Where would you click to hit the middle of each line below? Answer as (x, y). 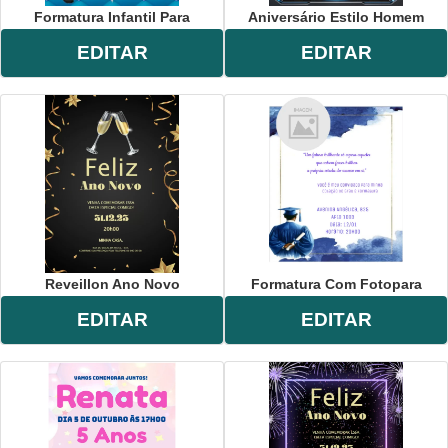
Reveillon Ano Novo (112, 283)
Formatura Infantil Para (112, 16)
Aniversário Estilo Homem (336, 16)
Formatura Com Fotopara (336, 283)
